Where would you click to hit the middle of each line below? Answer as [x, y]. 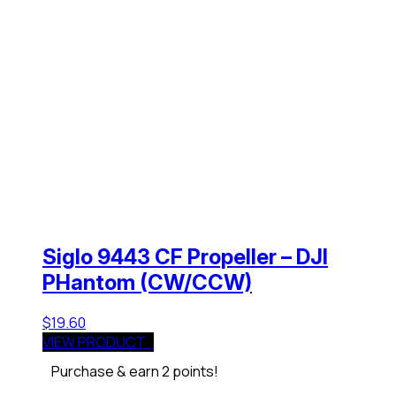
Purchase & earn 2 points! [135, 371]
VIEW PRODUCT [98, 342]
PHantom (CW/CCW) [147, 282]
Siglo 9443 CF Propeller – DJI [185, 256]
